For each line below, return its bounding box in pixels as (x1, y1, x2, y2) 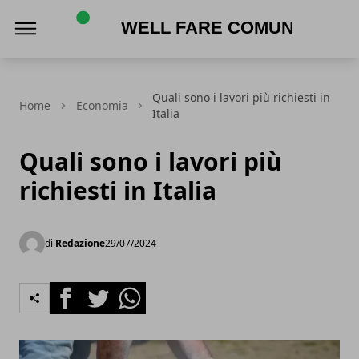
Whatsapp (113, 282, 175, 300)
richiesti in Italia (19, 174, 216, 207)
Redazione (55, 236, 105, 250)
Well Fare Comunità (67, 51, 184, 69)
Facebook (49, 282, 107, 300)
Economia (76, 98, 128, 113)
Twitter (81, 282, 124, 300)
